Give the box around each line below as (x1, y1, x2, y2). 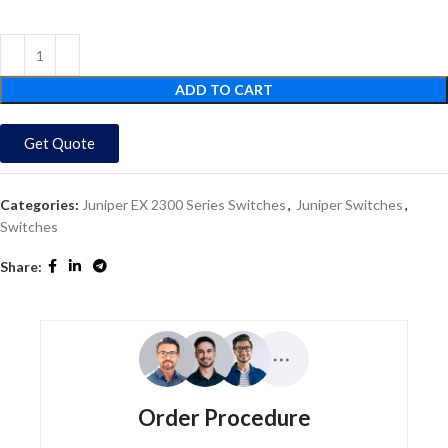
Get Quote (24, 134, 95, 152)
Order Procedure (137, 404, 311, 431)
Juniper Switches (296, 196, 403, 213)
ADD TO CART (175, 81, 273, 98)
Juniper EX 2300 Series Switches (82, 196, 286, 213)
